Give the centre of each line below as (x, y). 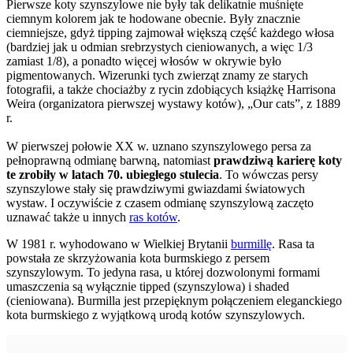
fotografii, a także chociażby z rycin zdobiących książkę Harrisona (171, 89)
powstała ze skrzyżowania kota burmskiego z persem (138, 258)
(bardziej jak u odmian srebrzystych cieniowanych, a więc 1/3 (160, 46)
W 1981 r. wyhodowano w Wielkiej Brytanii (119, 243)
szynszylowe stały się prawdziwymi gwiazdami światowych (156, 188)
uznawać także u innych (68, 217)
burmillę (251, 243)
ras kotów (153, 217)
